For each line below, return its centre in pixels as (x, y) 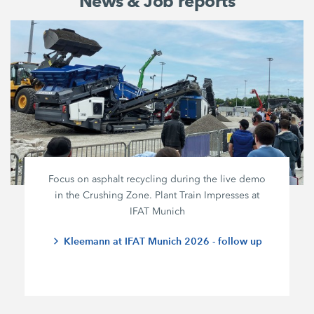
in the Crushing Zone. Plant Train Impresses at (157, 195)
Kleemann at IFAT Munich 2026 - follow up (163, 241)
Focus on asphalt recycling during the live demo (157, 179)
